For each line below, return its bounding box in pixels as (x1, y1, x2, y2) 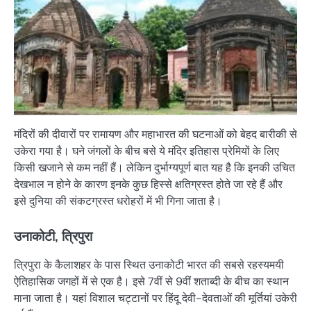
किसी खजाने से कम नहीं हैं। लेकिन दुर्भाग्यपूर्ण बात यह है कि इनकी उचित (14, 160, 295, 176)
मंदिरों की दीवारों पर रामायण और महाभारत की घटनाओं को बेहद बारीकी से (14, 127, 297, 142)
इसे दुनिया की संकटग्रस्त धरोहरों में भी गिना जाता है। (14, 194, 222, 209)
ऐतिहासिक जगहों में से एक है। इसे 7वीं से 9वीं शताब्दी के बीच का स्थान (14, 274, 289, 289)
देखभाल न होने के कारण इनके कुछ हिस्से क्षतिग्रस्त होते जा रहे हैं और (14, 177, 283, 192)
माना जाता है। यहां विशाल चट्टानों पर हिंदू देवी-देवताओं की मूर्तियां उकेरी (14, 291, 297, 306)
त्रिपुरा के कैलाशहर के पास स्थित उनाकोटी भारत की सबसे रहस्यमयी (14, 258, 284, 273)
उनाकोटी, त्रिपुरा (14, 228, 92, 245)
